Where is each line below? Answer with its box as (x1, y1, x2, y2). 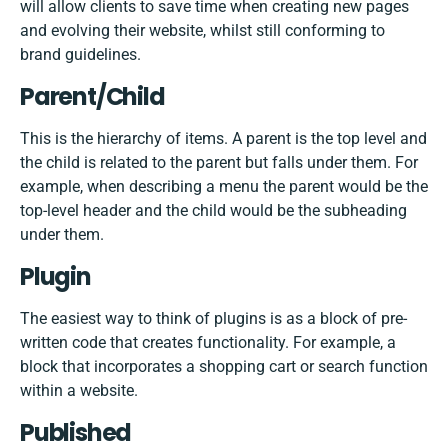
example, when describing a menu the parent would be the (20, 177, 428, 197)
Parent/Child (20, 80, 165, 114)
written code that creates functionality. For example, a (20, 333, 396, 353)
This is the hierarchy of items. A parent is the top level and (20, 129, 427, 149)
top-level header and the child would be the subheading (20, 201, 407, 221)
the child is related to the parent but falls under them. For (20, 153, 418, 173)
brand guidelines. (20, 45, 141, 65)
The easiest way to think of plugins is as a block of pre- (20, 309, 407, 329)
